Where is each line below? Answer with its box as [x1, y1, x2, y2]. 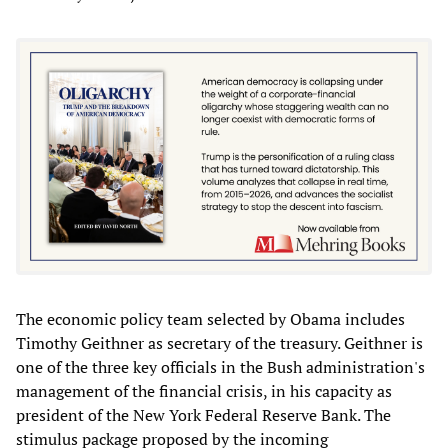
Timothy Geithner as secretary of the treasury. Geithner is [16, 332, 423, 355]
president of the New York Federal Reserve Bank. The [16, 404, 391, 427]
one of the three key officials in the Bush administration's [16, 356, 425, 379]
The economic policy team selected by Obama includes [16, 308, 405, 331]
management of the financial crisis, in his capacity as [16, 380, 392, 403]
